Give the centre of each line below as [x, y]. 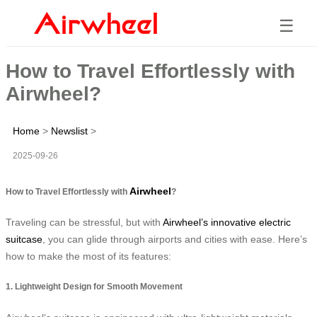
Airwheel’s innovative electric [227, 222]
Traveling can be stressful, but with [84, 222]
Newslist [69, 131]
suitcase [24, 239]
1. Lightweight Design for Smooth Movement [94, 287]
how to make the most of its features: [88, 256]
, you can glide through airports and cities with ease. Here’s [175, 239]
